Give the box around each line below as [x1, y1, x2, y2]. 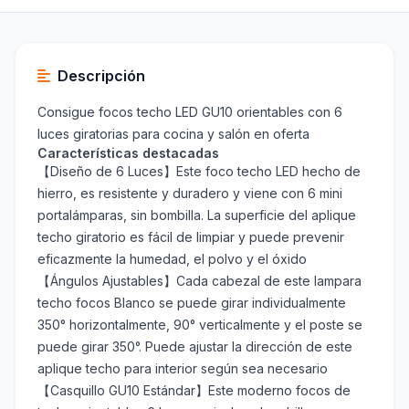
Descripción [58, 67, 145, 86]
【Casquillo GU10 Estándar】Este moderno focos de [37, 383, 351, 399]
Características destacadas [37, 145, 219, 162]
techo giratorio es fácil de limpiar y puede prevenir [37, 229, 344, 246]
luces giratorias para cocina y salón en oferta [37, 126, 309, 142]
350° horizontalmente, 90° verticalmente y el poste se [37, 317, 362, 333]
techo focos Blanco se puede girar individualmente [37, 295, 346, 311]
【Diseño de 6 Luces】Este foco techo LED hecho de [37, 163, 361, 180]
